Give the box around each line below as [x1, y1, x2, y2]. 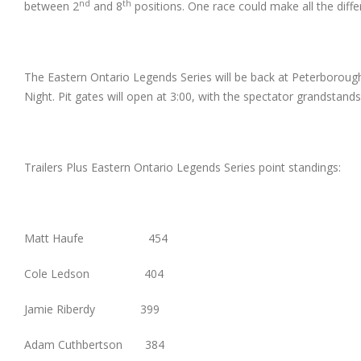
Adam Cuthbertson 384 [24, 337, 164, 353]
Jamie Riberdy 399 [24, 301, 160, 317]
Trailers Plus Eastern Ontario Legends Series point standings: [24, 160, 341, 176]
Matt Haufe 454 [24, 230, 168, 247]
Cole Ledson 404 [24, 266, 164, 282]
